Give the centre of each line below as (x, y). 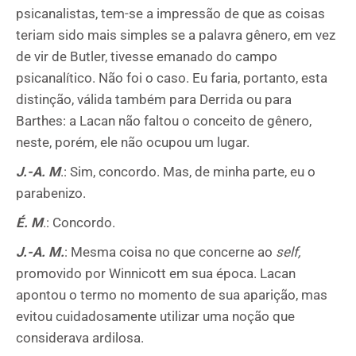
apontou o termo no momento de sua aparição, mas (172, 295)
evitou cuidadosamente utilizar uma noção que (155, 316)
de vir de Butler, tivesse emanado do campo (147, 56)
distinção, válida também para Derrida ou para (154, 99)
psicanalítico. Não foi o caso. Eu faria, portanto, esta (172, 78)
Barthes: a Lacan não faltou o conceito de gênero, (164, 121)
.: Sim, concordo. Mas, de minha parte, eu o (188, 172)
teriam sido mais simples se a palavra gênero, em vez (176, 35)
